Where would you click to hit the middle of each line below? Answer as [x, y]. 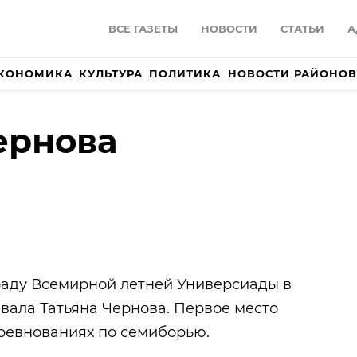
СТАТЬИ [302, 29]
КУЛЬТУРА [111, 74]
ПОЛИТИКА [185, 74]
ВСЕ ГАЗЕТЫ [143, 29]
